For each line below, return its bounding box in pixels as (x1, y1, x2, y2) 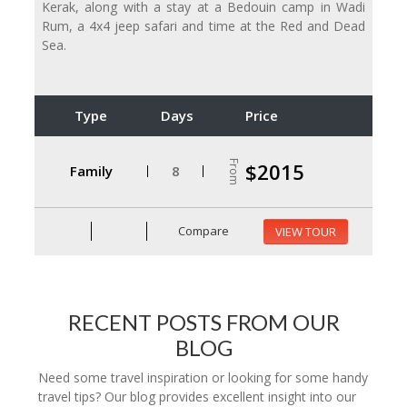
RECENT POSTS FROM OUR (67, 308, 340, 335)
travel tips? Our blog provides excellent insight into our (38, 387, 356, 405)
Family (69, 162, 113, 181)
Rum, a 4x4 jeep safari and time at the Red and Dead (42, 16, 365, 35)
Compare (175, 223, 230, 240)
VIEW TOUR (275, 223, 336, 240)
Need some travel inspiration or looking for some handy (38, 368, 368, 386)
